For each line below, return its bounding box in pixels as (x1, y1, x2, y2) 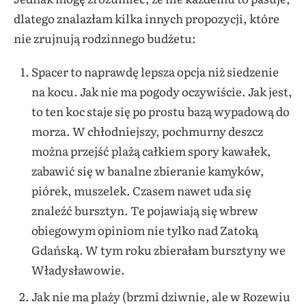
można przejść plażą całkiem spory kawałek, (31, 142, 271, 160)
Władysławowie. (31, 261, 125, 279)
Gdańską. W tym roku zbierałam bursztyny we (31, 241, 286, 259)
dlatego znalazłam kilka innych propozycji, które (14, 10, 279, 27)
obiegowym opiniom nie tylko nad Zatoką (31, 221, 258, 239)
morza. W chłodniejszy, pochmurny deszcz (31, 122, 263, 140)
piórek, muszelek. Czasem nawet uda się (31, 182, 251, 199)
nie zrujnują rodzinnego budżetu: (14, 29, 196, 47)
